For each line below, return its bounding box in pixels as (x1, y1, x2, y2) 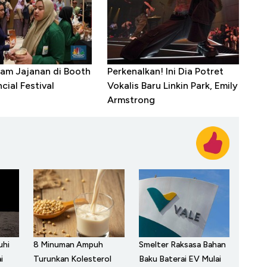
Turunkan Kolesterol (33, 254, 111, 265)
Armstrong (107, 94, 156, 105)
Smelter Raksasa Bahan (138, 239, 226, 250)
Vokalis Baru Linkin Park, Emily (107, 79, 238, 91)
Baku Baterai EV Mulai (138, 253, 221, 264)
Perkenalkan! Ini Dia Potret (107, 65, 224, 77)
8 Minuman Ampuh (33, 240, 103, 250)
